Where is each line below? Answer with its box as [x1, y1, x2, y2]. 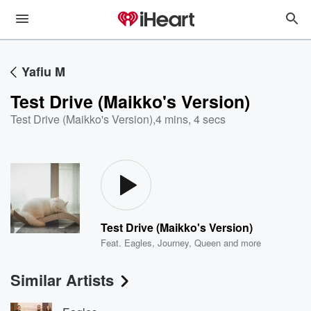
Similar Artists [10, 269, 114, 291]
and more [221, 236, 262, 249]
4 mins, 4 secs [155, 111, 226, 127]
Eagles [124, 236, 153, 249]
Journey [158, 236, 190, 249]
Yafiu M [22, 62, 65, 81]
